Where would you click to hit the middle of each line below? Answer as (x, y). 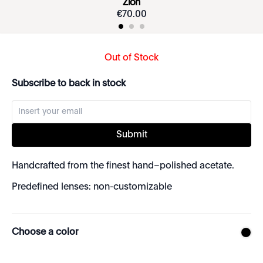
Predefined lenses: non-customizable (92, 187)
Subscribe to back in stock (69, 84)
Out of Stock (131, 58)
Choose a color (45, 232)
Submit (131, 135)
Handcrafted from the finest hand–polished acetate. (123, 166)
